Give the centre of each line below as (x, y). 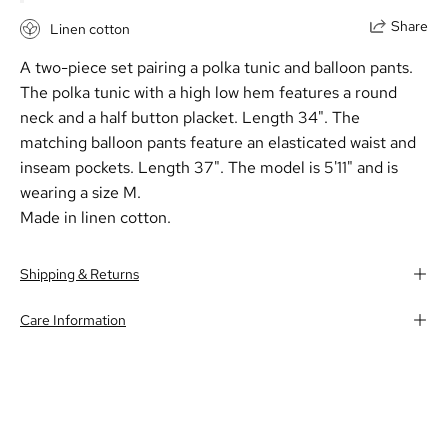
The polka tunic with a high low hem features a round (208, 93)
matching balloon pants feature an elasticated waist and (218, 143)
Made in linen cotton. (95, 218)
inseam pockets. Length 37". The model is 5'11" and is (209, 168)
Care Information (73, 320)
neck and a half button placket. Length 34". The (190, 118)
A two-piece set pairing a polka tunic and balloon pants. (216, 68)
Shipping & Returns (79, 274)
